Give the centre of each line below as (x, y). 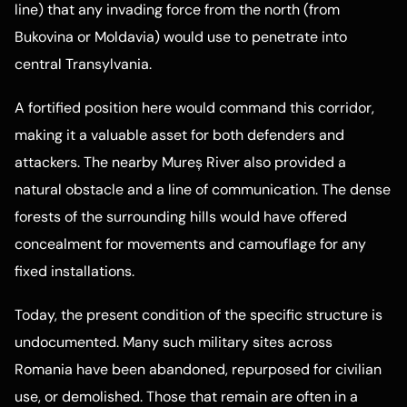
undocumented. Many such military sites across (174, 342)
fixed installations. (74, 271)
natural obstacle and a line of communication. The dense (203, 189)
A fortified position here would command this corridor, (194, 107)
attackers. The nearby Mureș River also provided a (180, 162)
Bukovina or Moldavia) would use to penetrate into (181, 36)
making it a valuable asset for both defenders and (179, 134)
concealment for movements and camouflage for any (190, 243)
